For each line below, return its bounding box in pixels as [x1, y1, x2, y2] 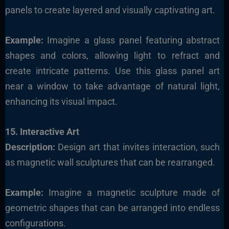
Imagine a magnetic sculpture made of [43, 187, 220, 198]
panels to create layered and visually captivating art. [5, 5, 215, 16]
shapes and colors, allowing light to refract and [5, 50, 220, 61]
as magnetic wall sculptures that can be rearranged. [5, 157, 215, 168]
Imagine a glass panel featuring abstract [43, 35, 220, 46]
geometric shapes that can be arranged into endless [5, 202, 220, 213]
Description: [5, 142, 55, 153]
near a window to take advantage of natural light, [5, 81, 220, 92]
